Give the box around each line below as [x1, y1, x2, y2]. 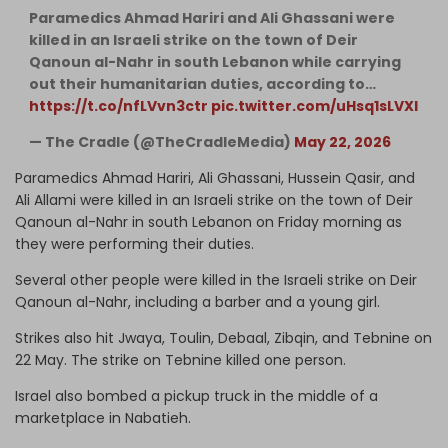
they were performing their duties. [15, 233, 258, 254]
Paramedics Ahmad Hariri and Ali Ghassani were [29, 7, 395, 28]
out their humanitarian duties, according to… [29, 73, 376, 94]
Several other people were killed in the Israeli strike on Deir [15, 269, 417, 290]
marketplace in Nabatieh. [15, 407, 195, 428]
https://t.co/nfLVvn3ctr [29, 95, 208, 116]
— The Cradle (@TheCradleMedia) [29, 131, 294, 152]
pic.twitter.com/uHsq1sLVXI [211, 95, 418, 116]
